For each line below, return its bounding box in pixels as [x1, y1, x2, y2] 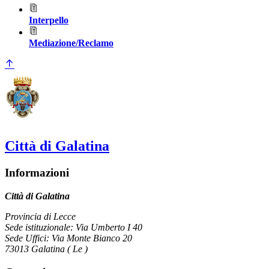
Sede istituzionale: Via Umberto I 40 [5, 222, 142, 232]
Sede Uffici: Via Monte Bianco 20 [5, 232, 132, 243]
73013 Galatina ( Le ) [5, 243, 88, 254]
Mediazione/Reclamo [29, 38, 113, 49]
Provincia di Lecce [5, 211, 76, 222]
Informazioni [5, 166, 69, 180]
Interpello [29, 15, 68, 26]
